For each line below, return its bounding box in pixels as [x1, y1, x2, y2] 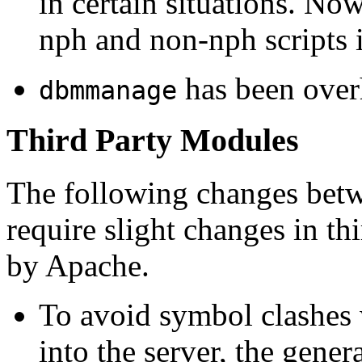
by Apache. [6, 248, 149, 284]
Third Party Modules [6, 122, 299, 159]
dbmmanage [39, 75, 177, 105]
